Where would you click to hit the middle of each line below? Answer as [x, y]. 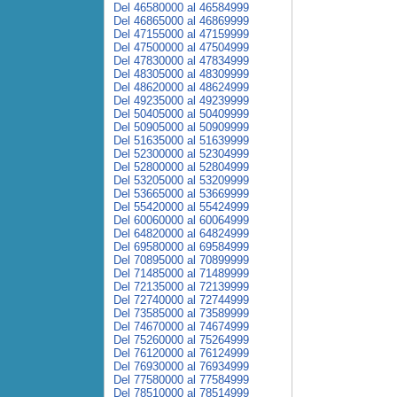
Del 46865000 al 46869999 [181, 21]
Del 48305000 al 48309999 [181, 74]
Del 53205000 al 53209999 [181, 180]
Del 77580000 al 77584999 [181, 380]
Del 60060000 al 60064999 [181, 220]
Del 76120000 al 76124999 [181, 353]
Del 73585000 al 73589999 [181, 313]
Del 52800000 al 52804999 [181, 167]
